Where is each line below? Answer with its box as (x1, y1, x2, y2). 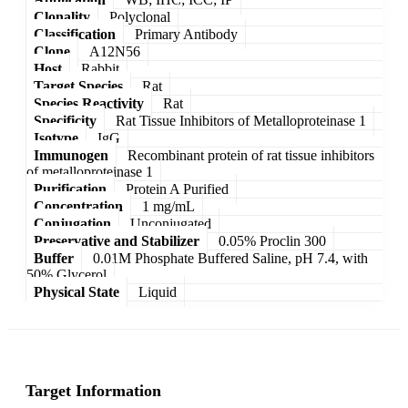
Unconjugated (130, 215, 211, 231)
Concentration (34, 198, 123, 214)
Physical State (34, 283, 119, 300)
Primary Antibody (135, 25, 238, 42)
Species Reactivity (34, 95, 144, 111)
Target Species (34, 77, 123, 94)
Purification (34, 180, 107, 197)
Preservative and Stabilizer (34, 232, 199, 249)
